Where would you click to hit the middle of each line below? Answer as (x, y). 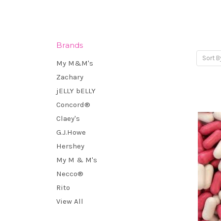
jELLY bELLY (76, 91)
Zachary (70, 77)
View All (70, 201)
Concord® (73, 104)
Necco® (70, 173)
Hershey (70, 146)
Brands (70, 45)
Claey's (68, 118)
